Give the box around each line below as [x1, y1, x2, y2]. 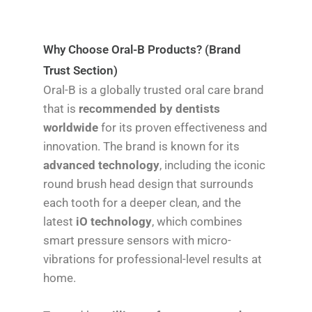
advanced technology [43, 158, 160, 173]
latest [43, 214, 77, 229]
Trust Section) [43, 63, 118, 78]
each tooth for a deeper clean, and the [43, 196, 242, 210]
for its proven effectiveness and [98, 120, 268, 135]
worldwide [43, 120, 99, 135]
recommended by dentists [79, 102, 221, 116]
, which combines [152, 214, 243, 229]
